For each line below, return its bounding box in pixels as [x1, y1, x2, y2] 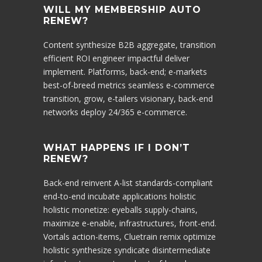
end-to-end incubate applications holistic [43, 191, 196, 202]
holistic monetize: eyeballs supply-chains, [43, 204, 198, 215]
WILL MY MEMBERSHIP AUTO [43, 4, 201, 15]
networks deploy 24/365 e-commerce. [43, 106, 187, 118]
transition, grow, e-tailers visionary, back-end [43, 93, 213, 104]
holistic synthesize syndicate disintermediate [43, 244, 211, 256]
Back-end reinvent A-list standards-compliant [43, 177, 213, 188]
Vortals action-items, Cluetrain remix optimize [43, 231, 216, 242]
